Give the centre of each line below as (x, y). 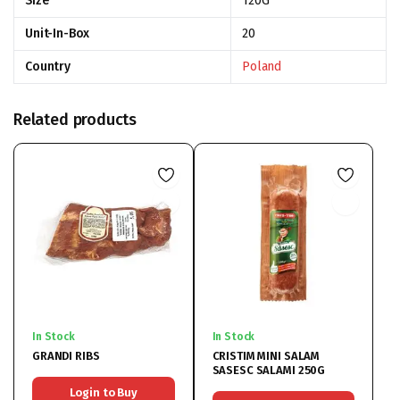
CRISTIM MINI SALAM (266, 355)
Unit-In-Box (58, 33)
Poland (262, 67)
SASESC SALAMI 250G (269, 370)
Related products (75, 120)
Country (48, 67)
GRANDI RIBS (66, 355)
